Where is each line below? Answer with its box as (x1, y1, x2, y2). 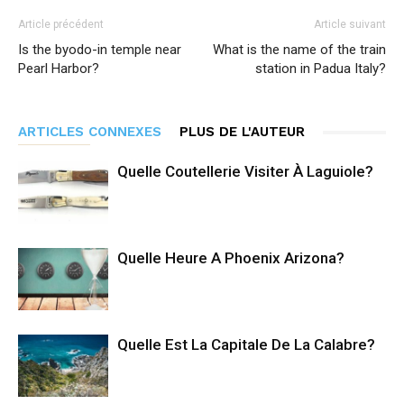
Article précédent (18, 18, 104, 31)
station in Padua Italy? (255, 60, 386, 77)
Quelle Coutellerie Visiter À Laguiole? (117, 162, 373, 180)
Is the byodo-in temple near (18, 41, 181, 58)
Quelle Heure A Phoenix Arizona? (117, 249, 344, 267)
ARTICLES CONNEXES (18, 124, 161, 140)
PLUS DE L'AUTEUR (179, 124, 305, 140)
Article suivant (314, 18, 386, 31)
